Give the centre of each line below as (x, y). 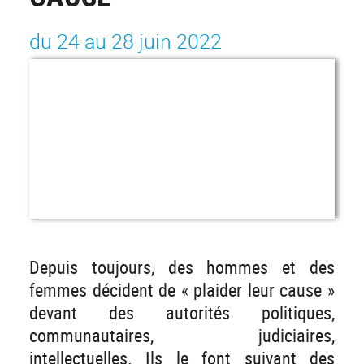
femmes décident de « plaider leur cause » (182, 289)
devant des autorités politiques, (182, 312)
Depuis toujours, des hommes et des (182, 266)
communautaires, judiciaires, (182, 335)
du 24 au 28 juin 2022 (126, 41)
